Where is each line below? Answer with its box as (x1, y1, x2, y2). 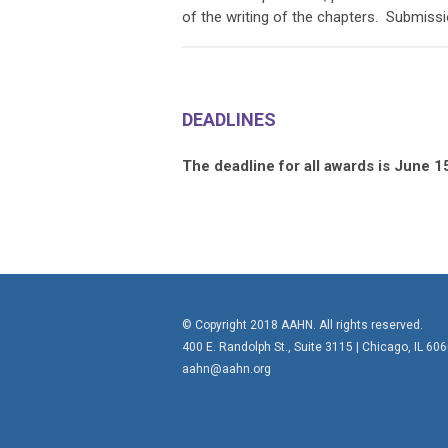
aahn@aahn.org (182, 361, 271, 376)
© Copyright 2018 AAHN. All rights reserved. (182, 317, 423, 332)
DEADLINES (182, 108, 276, 130)
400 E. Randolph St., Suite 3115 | (182, 339, 362, 354)
